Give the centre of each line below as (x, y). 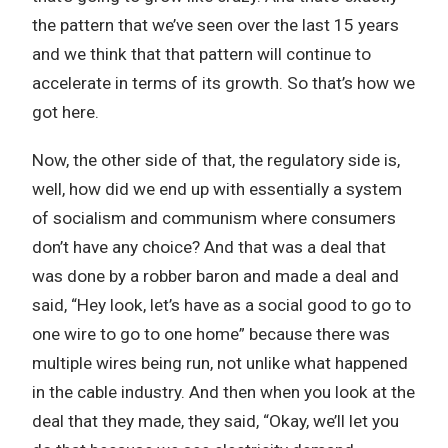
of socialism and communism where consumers (214, 218)
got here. (65, 112)
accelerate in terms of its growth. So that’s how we (223, 83)
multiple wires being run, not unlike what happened (220, 363)
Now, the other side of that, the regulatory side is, (216, 160)
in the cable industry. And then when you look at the (223, 392)
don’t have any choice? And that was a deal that (209, 247)
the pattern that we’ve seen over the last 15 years (215, 25)
